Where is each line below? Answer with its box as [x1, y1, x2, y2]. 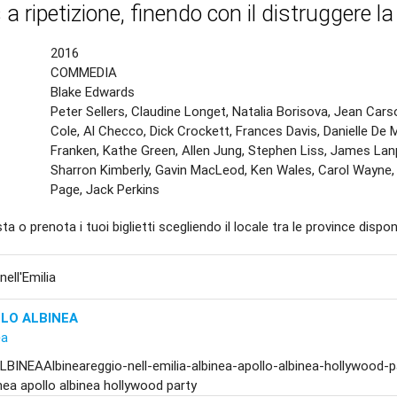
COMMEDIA [51, 63, 118, 81]
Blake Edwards [51, 82, 136, 100]
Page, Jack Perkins [51, 180, 160, 198]
